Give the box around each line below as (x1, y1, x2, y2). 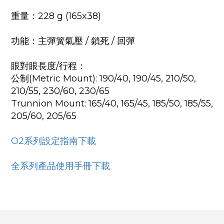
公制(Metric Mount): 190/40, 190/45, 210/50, (11, 73, 196, 84)
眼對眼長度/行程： (11, 60, 86, 72)
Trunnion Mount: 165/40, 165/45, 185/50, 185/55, (11, 98, 213, 109)
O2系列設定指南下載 (11, 135, 96, 147)
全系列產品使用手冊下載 (11, 160, 110, 172)
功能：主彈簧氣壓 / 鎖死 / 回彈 (11, 35, 135, 47)
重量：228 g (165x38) (11, 10, 101, 22)
